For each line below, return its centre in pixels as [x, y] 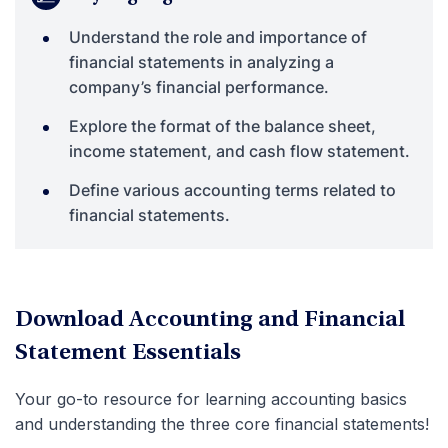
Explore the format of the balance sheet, [222, 126]
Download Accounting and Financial [210, 321]
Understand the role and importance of [218, 37]
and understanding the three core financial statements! [222, 424]
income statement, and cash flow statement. [239, 151]
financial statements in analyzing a [201, 62]
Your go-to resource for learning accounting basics [211, 399]
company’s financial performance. [199, 87]
